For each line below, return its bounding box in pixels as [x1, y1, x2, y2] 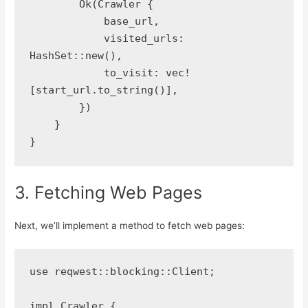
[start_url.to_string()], [29, 83, 178, 96]
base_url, [103, 14, 159, 27]
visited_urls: [29, 32, 104, 45]
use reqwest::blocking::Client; [29, 265, 215, 278]
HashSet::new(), [29, 49, 122, 62]
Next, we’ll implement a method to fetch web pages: [14, 219, 245, 231]
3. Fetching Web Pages [14, 181, 203, 203]
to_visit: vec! [29, 66, 104, 79]
